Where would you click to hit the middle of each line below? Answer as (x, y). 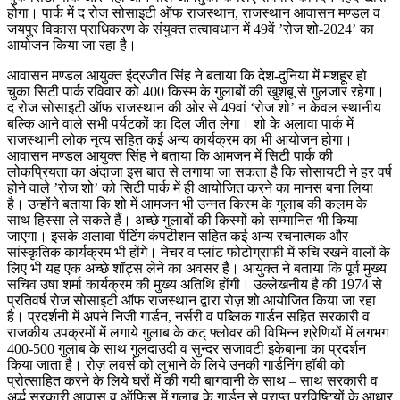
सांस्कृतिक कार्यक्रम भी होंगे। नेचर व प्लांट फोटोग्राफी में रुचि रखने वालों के (199, 252)
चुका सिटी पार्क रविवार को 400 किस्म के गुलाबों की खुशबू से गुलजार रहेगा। (196, 91)
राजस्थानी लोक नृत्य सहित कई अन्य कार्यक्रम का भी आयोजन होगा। (180, 139)
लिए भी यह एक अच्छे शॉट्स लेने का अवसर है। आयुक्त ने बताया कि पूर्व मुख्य (197, 268)
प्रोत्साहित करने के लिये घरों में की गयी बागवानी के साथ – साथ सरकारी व (192, 380)
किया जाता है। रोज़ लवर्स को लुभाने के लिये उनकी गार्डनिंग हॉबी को (176, 364)
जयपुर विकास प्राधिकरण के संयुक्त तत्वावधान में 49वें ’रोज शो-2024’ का (191, 29)
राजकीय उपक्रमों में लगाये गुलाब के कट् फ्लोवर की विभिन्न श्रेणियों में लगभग (198, 332)
